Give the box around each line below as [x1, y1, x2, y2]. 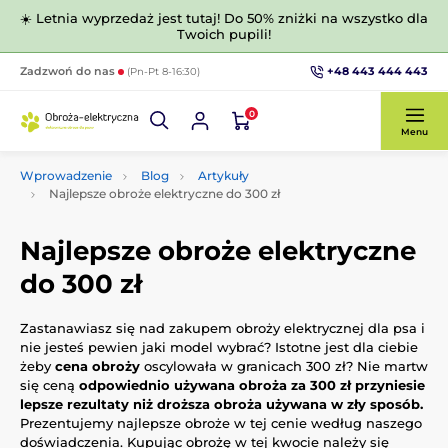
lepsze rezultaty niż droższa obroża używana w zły [20, 395, 366, 412]
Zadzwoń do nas [20, 64, 118, 78]
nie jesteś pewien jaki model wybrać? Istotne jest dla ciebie [20, 338, 418, 355]
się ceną [20, 376, 79, 393]
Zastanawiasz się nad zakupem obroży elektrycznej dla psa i [20, 319, 425, 336]
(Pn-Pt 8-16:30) [127, 65, 200, 78]
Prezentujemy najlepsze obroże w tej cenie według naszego [20, 414, 422, 431]
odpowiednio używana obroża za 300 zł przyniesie [79, 376, 425, 393]
